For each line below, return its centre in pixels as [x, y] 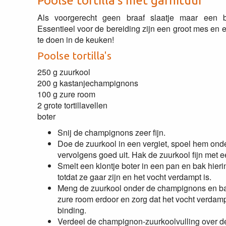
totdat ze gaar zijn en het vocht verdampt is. [134, 177]
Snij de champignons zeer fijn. [111, 132]
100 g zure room [66, 94]
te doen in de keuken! [75, 40]
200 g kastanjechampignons [88, 83]
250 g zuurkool [64, 72]
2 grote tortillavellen [72, 105]
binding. [72, 210]
